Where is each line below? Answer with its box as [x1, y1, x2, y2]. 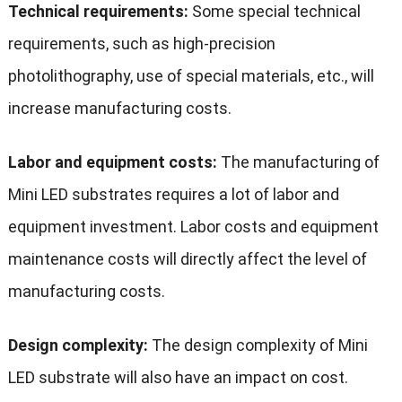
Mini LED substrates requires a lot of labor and [7, 185, 339, 205]
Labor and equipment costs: [7, 153, 217, 172]
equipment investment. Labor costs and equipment [7, 217, 379, 237]
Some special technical [188, 2, 361, 22]
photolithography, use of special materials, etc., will [7, 66, 374, 86]
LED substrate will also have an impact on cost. [7, 368, 348, 388]
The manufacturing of [216, 153, 380, 172]
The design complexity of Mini [147, 336, 368, 355]
